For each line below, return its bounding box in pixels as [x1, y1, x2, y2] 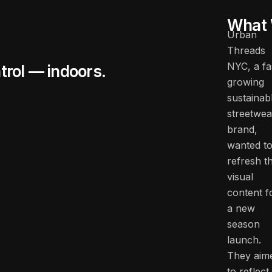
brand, [227, 123, 257, 135]
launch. [227, 234, 261, 246]
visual [227, 171, 253, 183]
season [227, 218, 260, 230]
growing [227, 76, 264, 88]
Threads [227, 44, 265, 56]
